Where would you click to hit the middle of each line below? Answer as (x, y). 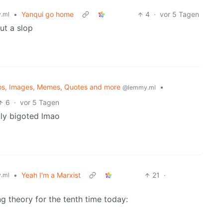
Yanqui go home (48, 14)
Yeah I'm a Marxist (51, 175)
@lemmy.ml (139, 88)
